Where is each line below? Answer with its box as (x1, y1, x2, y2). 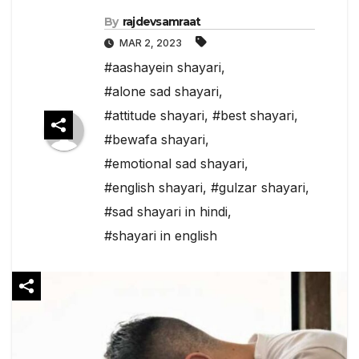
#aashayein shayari (104, 58, 221, 75)
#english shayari (104, 179, 203, 196)
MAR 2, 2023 (117, 36, 184, 49)
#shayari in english (104, 227, 217, 244)
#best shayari (212, 107, 294, 123)
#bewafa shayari (104, 131, 205, 147)
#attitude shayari (104, 107, 204, 123)
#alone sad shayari (104, 83, 219, 99)
